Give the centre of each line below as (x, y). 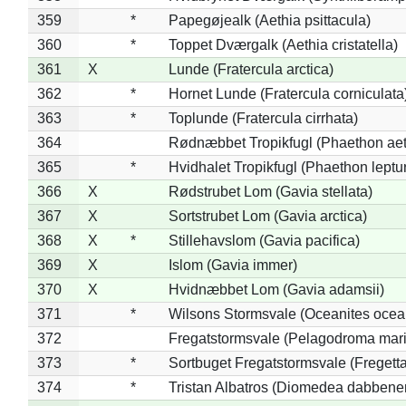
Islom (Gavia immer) (232, 265)
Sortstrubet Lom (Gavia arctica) (267, 216)
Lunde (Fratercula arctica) (251, 69)
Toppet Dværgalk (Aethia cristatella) (283, 44)
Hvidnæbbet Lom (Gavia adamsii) (276, 289)
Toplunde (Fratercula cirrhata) (263, 118)
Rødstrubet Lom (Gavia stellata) (270, 191)
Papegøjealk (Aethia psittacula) (269, 20)
